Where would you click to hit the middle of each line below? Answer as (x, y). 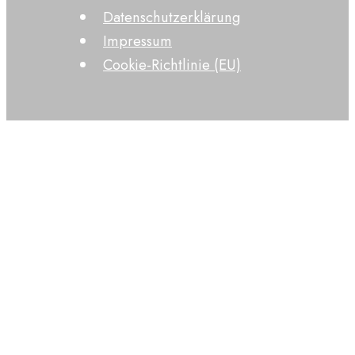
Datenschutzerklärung (172, 17)
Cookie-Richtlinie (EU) (172, 64)
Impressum (138, 40)
